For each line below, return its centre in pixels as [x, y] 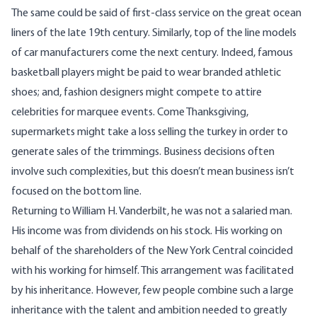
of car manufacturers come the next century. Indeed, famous [152, 53]
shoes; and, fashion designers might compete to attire [137, 92]
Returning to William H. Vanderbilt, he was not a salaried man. [152, 211]
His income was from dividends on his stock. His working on [147, 231]
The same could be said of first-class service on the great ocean [156, 13]
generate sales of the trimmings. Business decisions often [143, 152]
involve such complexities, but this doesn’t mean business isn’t [153, 172]
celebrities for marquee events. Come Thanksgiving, [130, 112]
